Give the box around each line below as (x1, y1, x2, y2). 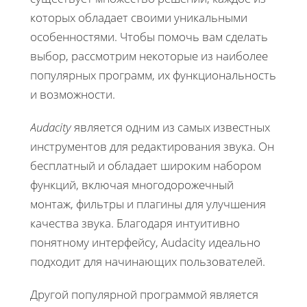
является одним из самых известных (71, 119, 270, 135)
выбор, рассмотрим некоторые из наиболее (30, 47, 268, 64)
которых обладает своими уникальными (30, 9, 247, 25)
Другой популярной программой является (30, 286, 258, 302)
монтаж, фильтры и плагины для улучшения (30, 195, 266, 212)
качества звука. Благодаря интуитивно (30, 214, 240, 231)
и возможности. (30, 86, 115, 102)
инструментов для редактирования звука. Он (30, 138, 274, 154)
